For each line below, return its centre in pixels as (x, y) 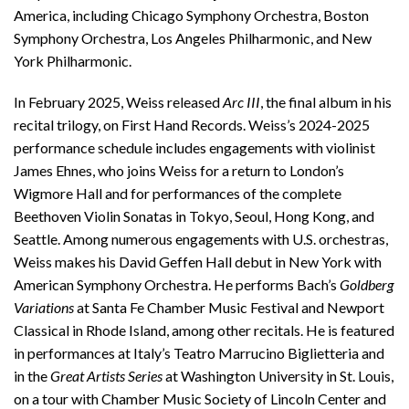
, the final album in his (326, 102)
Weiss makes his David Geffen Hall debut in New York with (198, 262)
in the (32, 376)
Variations (44, 307)
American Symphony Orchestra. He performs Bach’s (177, 284)
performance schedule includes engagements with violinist (194, 147)
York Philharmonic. (73, 61)
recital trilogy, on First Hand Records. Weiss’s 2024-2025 (192, 125)
